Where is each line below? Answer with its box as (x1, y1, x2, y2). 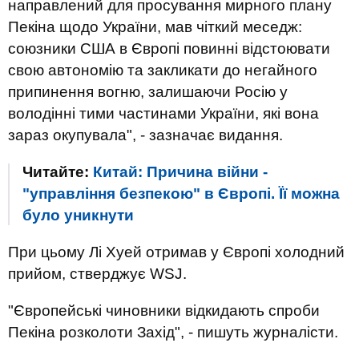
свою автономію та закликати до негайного (8, 62, 317, 79)
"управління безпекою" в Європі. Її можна (22, 185, 340, 202)
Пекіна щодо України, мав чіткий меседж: (8, 18, 302, 35)
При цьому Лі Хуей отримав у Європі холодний (8, 244, 345, 260)
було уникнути (22, 207, 134, 224)
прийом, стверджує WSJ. (8, 265, 187, 282)
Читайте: (22, 163, 93, 180)
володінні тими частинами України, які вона (8, 105, 319, 122)
